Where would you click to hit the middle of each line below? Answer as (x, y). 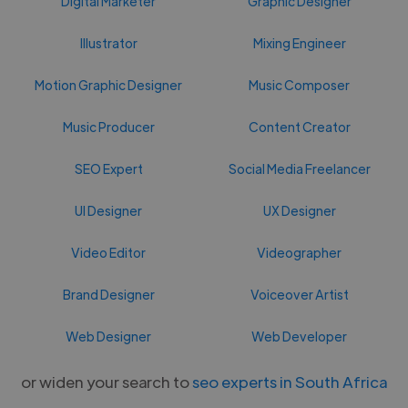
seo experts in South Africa (290, 381)
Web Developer (300, 336)
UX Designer (299, 210)
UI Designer (109, 210)
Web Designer (109, 336)
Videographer (300, 252)
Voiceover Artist (299, 294)
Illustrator (108, 42)
